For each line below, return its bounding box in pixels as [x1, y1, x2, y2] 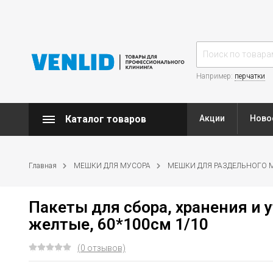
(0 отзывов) [77, 243, 126, 253]
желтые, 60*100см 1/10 [29, 215, 208, 233]
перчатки [235, 72, 265, 80]
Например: [196, 72, 235, 80]
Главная [29, 161, 57, 170]
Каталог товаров [65, 113, 146, 125]
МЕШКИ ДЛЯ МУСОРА [74, 161, 151, 170]
